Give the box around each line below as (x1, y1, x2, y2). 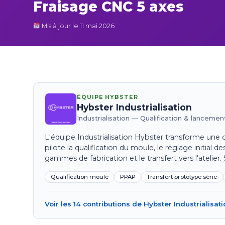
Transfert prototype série (147, 173, 217, 181)
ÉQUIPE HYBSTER (77, 93, 138, 100)
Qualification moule (50, 173, 108, 181)
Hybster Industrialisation (77, 102, 192, 113)
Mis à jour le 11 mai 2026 (40, 22, 115, 30)
